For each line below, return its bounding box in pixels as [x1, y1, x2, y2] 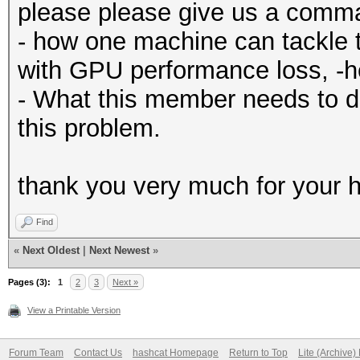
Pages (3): [8, 277, 51, 287]
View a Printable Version [27, 305, 121, 315]
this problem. [18, 114, 161, 142]
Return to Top [229, 347, 288, 358]
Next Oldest [22, 244, 80, 256]
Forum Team [9, 347, 63, 358]
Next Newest [89, 244, 149, 256]
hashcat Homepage [133, 347, 219, 358]
